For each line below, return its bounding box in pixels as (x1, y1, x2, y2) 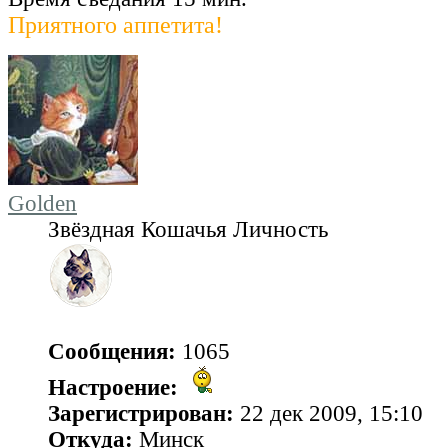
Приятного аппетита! (8, 11, 223, 39)
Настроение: (48, 375, 178, 401)
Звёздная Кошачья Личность (48, 217, 328, 243)
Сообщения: (48, 339, 176, 365)
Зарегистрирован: (48, 401, 234, 427)
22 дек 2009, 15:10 (234, 401, 423, 427)
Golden (8, 191, 77, 217)
